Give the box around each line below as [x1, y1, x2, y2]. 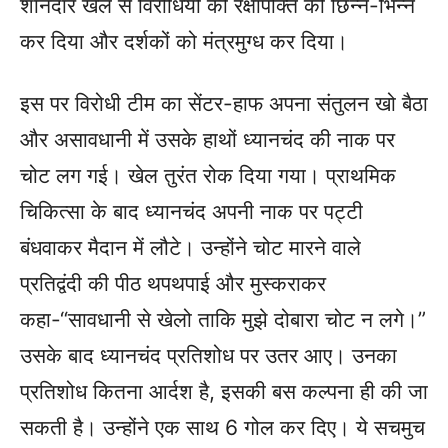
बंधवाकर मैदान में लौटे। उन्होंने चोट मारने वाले [20, 235, 361, 260]
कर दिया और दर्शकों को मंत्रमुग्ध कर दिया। [20, 29, 348, 54]
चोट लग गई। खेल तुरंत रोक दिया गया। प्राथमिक [20, 163, 396, 188]
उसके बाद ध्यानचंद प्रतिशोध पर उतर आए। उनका [20, 343, 397, 368]
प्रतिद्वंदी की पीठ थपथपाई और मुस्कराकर [20, 271, 326, 296]
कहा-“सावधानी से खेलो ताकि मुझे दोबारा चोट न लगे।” [20, 307, 426, 332]
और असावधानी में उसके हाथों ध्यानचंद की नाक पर [20, 127, 395, 152]
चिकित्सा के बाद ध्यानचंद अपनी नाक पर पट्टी [20, 199, 363, 224]
